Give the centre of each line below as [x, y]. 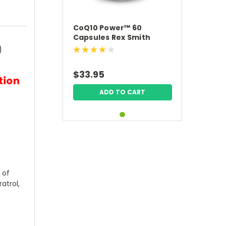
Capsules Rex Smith [112, 37]
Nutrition [91, 47]
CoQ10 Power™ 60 [107, 28]
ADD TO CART [123, 92]
